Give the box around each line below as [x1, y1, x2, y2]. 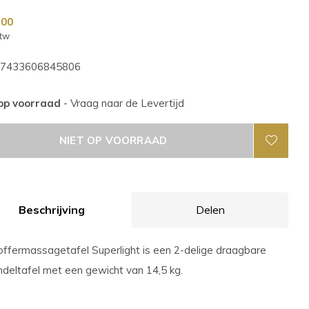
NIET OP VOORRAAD [59, 134, 168, 147]
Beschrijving [18, 203, 85, 217]
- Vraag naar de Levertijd [63, 97, 184, 110]
